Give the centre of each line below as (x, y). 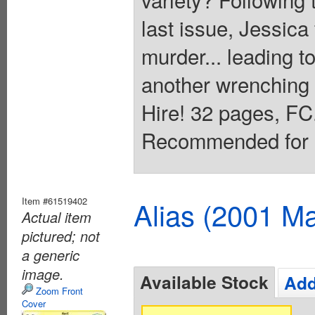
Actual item (57, 217)
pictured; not (61, 236)
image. (43, 274)
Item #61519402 (54, 201)
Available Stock (204, 282)
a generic (51, 255)
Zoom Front (58, 291)
